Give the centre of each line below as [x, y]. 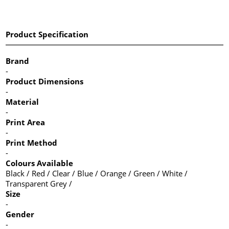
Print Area [26, 122]
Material [22, 101]
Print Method [32, 142]
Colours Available [40, 163]
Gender [20, 214]
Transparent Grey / [39, 183]
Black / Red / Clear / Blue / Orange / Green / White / [97, 173]
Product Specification [47, 34]
